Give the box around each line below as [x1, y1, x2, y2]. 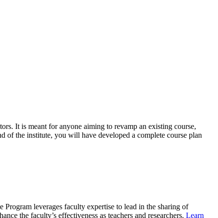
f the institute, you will [11, 131, 82, 140]
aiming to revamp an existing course [84, 122, 194, 131]
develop [98, 131, 123, 140]
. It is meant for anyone [11, 122, 82, 131]
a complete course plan [130, 131, 202, 140]
